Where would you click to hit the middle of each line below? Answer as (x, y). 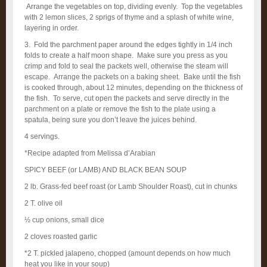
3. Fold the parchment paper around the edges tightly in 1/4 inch (128, 45)
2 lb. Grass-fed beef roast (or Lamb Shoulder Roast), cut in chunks (131, 187)
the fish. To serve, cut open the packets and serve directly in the (127, 98)
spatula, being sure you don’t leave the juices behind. (111, 120)
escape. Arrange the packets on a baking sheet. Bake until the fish (133, 77)
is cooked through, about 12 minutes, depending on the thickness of (133, 88)
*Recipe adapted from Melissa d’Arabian (90, 153)
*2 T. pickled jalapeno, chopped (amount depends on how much (128, 253)
